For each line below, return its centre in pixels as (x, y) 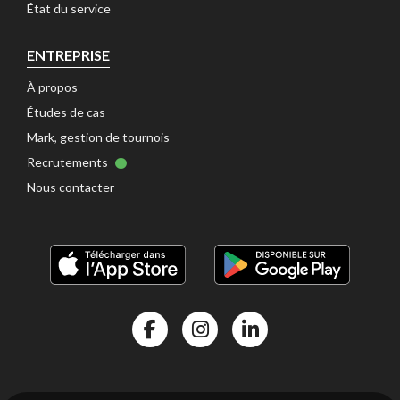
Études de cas (66, 112)
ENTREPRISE (68, 55)
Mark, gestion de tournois (98, 137)
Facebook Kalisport (192, 356)
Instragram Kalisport (245, 356)
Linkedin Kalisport (287, 356)
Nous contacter (71, 187)
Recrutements (69, 162)
